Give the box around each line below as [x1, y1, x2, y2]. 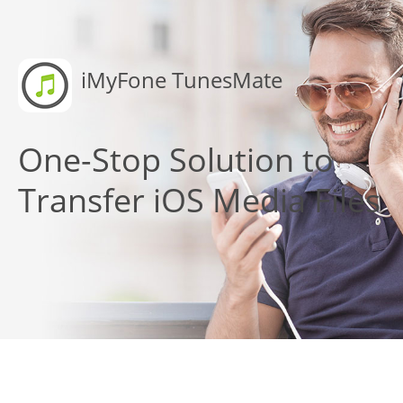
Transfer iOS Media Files [18, 178, 381, 223]
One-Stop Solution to [18, 138, 334, 183]
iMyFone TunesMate [81, 65, 282, 95]
